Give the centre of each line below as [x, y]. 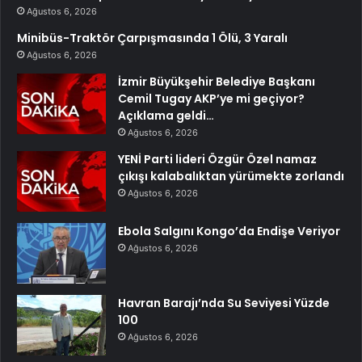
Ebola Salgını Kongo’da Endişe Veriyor [229, 232]
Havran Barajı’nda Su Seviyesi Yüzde [224, 303]
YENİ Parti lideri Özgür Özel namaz [217, 160]
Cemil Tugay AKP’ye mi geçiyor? [211, 99]
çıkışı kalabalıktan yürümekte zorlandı [231, 177]
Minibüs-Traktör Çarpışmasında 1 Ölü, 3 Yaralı [152, 38]
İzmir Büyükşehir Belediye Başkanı [217, 82]
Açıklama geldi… [166, 116]
